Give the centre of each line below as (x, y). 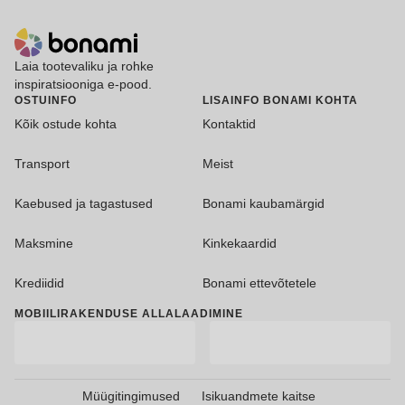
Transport (42, 164)
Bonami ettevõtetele (259, 283)
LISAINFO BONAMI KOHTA (281, 101)
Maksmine (44, 244)
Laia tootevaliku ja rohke (84, 66)
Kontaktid (229, 124)
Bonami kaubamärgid (264, 204)
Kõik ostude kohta (66, 124)
